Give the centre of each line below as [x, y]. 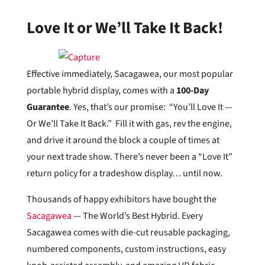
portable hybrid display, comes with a [101, 90]
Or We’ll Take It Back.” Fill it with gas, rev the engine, [129, 123]
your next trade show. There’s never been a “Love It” [129, 156]
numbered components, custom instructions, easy [126, 249]
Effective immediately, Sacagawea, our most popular [130, 74]
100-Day [192, 90]
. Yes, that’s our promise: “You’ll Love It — [151, 107]
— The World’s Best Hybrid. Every [137, 216]
